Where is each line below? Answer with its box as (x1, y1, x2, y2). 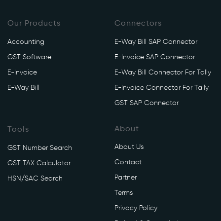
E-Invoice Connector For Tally (114, 84, 209, 91)
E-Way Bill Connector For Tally (114, 69, 211, 76)
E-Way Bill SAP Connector (114, 38, 197, 45)
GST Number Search (7, 145, 72, 151)
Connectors (114, 20, 162, 28)
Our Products (7, 20, 61, 28)
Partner (114, 174, 137, 181)
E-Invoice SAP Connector (114, 54, 195, 61)
